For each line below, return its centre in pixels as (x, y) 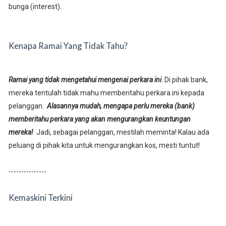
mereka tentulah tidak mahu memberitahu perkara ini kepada (106, 93)
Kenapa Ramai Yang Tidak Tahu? (68, 46)
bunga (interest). (36, 7)
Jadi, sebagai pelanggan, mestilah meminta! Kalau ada (121, 132)
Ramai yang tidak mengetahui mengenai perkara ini (85, 80)
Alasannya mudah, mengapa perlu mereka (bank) (121, 106)
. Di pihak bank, (184, 80)
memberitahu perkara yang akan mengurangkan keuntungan (99, 119)
